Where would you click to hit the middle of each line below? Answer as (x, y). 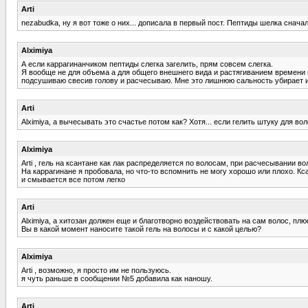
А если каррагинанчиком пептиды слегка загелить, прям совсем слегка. (147, 64)
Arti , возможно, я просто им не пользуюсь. (96, 270)
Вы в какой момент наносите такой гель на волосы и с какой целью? (141, 229)
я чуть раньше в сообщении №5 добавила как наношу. (117, 278)
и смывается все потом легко (73, 179)
